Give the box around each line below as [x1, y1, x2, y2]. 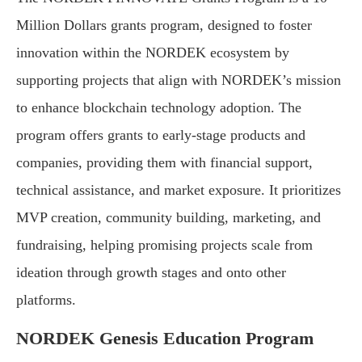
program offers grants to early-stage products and [16, 127, 305, 144]
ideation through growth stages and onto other [16, 264, 286, 281]
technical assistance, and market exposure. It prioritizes [16, 182, 341, 199]
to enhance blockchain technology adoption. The [16, 99, 301, 116]
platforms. [16, 292, 76, 309]
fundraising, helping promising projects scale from [16, 237, 313, 254]
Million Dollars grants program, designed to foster [16, 17, 312, 34]
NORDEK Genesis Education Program [16, 328, 314, 349]
